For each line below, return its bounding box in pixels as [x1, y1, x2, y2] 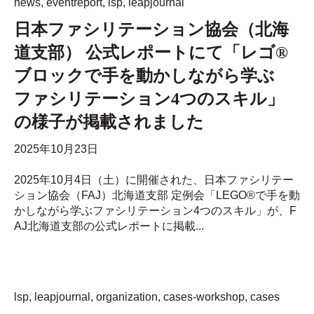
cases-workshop [163, 290, 245, 303]
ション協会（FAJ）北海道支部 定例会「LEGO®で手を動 [14, 189, 300, 202]
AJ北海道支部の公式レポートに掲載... [14, 220, 204, 233]
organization [96, 290, 158, 303]
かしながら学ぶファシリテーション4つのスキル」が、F [14, 205, 296, 217]
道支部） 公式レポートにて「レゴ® [14, 43, 288, 62]
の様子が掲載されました [14, 112, 204, 131]
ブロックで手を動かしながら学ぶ [14, 66, 275, 85]
